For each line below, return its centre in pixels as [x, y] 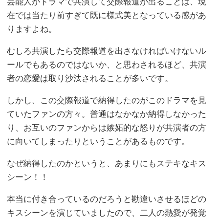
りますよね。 [32, 29]
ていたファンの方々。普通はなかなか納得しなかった [107, 114]
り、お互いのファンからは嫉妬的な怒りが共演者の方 [107, 128]
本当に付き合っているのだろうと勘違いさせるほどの [107, 199]
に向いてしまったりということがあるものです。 [99, 142]
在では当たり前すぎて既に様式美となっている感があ [107, 16]
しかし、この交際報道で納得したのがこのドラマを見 [107, 101]
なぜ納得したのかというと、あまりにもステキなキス [107, 164]
